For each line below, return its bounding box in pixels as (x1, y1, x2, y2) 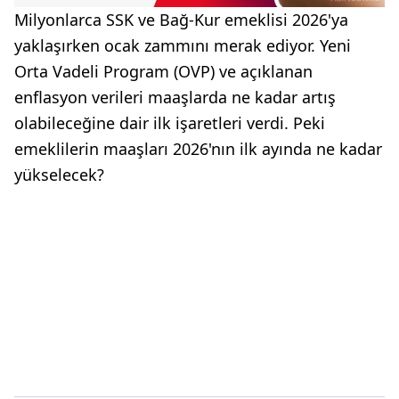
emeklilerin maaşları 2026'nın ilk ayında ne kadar (14, 137, 382, 159)
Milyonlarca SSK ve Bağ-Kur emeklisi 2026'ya (14, 8, 348, 30)
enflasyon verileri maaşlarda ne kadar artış (14, 85, 336, 108)
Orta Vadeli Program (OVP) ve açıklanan (14, 60, 313, 82)
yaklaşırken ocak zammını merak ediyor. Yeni (14, 34, 351, 56)
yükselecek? (14, 163, 104, 185)
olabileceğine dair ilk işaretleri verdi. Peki (14, 111, 325, 134)
